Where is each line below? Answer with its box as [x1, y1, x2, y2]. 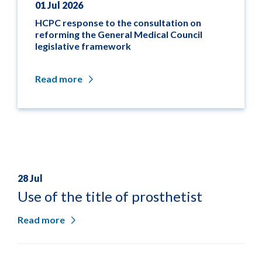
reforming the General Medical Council [35, 29, 202, 40]
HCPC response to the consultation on [35, 17, 201, 29]
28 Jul [18, 173, 43, 184]
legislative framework [35, 40, 131, 52]
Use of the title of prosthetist [18, 188, 202, 205]
